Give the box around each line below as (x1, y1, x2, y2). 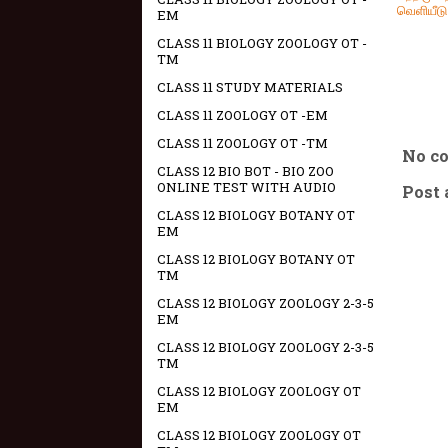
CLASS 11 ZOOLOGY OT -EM (157, 106, 328, 124)
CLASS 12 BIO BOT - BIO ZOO (157, 162, 334, 180)
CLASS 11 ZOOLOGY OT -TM (157, 134, 328, 152)
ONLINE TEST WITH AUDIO (157, 178, 336, 196)
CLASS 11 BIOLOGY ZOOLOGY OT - (157, 34, 367, 52)
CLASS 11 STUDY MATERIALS (157, 78, 343, 96)
